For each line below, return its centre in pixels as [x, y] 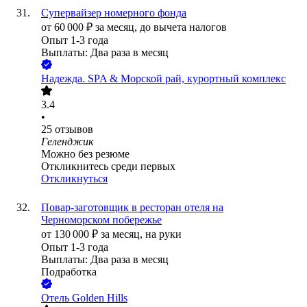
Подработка [69, 272]
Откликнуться [74, 179]
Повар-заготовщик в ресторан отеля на [132, 208]
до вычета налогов [183, 27]
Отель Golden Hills [84, 298]
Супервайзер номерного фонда [114, 13]
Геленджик [67, 142]
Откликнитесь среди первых [108, 167]
